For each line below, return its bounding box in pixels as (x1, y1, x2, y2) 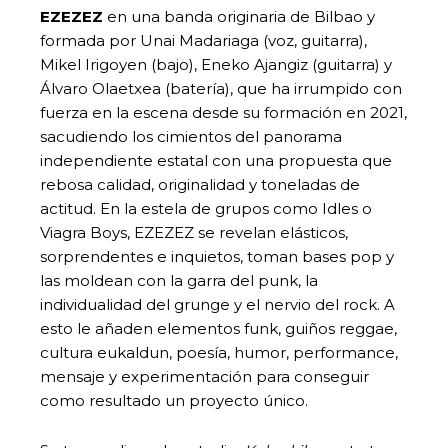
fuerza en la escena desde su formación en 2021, (40, 102, 407, 122)
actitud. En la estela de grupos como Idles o (40, 198, 372, 218)
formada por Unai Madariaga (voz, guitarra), (40, 30, 367, 50)
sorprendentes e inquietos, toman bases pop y (40, 246, 394, 266)
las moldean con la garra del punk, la (40, 270, 318, 290)
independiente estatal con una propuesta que (40, 150, 392, 170)
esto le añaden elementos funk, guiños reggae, (40, 318, 397, 338)
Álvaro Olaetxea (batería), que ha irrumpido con (40, 78, 402, 98)
